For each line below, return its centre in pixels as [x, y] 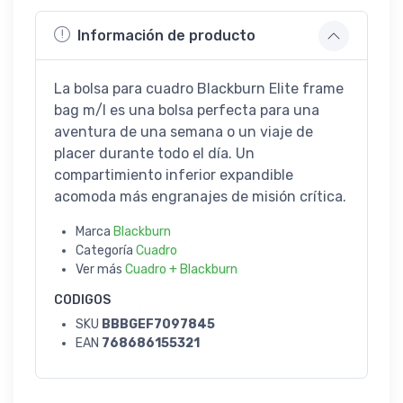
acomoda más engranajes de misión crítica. [200, 196]
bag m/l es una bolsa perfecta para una [187, 110]
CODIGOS [82, 300]
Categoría [106, 250]
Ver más [100, 269]
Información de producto [166, 36]
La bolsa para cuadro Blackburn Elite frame [199, 88]
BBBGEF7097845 [158, 324]
